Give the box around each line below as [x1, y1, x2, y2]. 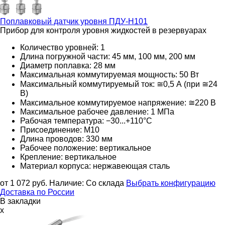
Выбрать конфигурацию [126, 178, 215, 187]
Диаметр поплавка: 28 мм [20, 61, 116, 70]
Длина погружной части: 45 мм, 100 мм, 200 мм [20, 52, 195, 61]
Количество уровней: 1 [20, 43, 105, 52]
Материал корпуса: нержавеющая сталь [20, 161, 170, 170]
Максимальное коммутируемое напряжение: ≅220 [20, 98, 208, 107]
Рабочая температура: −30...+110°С [20, 116, 152, 125]
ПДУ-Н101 [107, 17, 148, 26]
